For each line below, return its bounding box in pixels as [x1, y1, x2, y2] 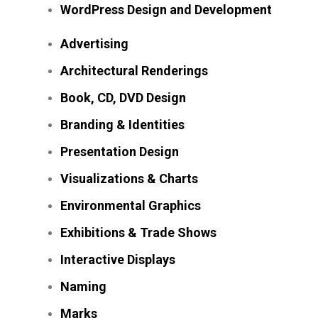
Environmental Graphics [60, 197, 201, 213]
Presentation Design [60, 143, 179, 159]
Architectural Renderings [60, 62, 208, 78]
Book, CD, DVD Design [60, 89, 186, 105]
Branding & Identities [60, 116, 185, 132]
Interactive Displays [60, 251, 175, 267]
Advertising [60, 35, 128, 51]
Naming [60, 278, 106, 294]
